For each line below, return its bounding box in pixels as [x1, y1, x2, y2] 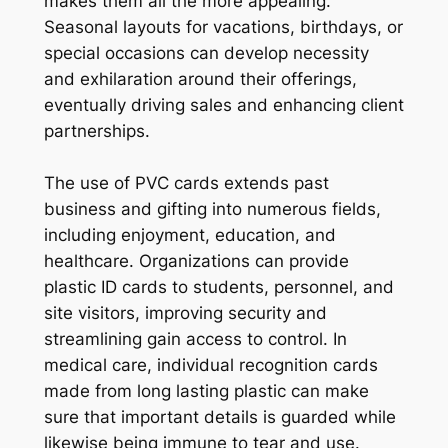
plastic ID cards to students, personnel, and [43, 276, 394, 297]
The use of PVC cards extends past [43, 172, 329, 193]
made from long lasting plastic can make [43, 380, 369, 401]
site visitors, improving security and [43, 302, 327, 323]
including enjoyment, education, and [43, 224, 336, 245]
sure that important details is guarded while [43, 406, 396, 427]
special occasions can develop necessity [43, 42, 369, 63]
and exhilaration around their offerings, [43, 68, 357, 89]
